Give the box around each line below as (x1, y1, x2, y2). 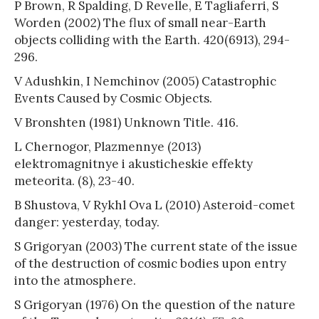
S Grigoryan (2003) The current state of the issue (14, 238, 298, 254)
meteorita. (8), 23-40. (14, 172, 135, 189)
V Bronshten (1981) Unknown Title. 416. (14, 114, 239, 130)
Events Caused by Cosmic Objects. (14, 90, 212, 106)
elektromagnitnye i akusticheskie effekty (14, 155, 253, 172)
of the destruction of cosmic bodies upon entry (14, 255, 286, 271)
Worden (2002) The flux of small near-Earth (14, 14, 266, 31)
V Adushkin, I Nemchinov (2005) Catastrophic (14, 73, 276, 89)
